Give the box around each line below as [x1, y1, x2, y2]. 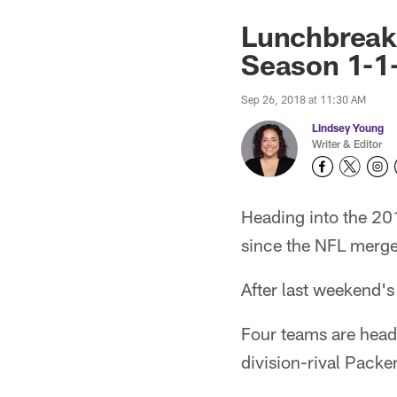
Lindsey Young [312, 121, 384, 134]
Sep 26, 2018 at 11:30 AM [241, 93, 366, 105]
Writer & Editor [312, 137, 382, 150]
